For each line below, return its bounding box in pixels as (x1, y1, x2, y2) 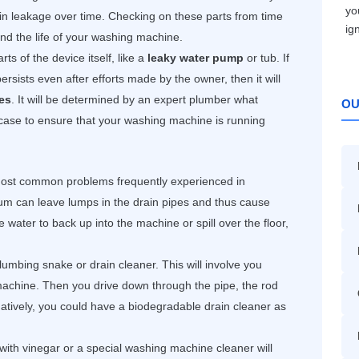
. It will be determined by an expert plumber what (11, 93, 258, 107)
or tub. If (244, 51, 289, 65)
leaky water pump (147, 51, 244, 65)
